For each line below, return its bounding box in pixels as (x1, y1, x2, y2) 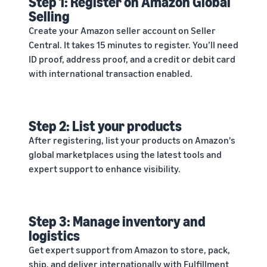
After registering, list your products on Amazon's (29, 134, 235, 147)
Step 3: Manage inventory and (29, 213, 206, 230)
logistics (29, 227, 80, 244)
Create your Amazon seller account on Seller (29, 24, 216, 37)
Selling (29, 8, 70, 25)
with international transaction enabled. (29, 67, 193, 80)
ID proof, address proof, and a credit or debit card (29, 53, 235, 66)
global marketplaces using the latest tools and (29, 148, 222, 161)
